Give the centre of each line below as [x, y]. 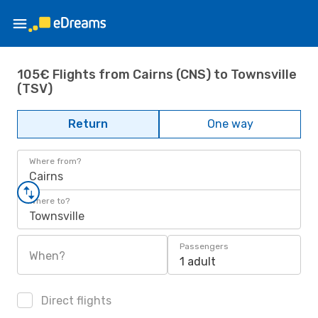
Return [88, 124]
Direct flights [75, 301]
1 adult [198, 262]
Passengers [204, 246]
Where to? [49, 201]
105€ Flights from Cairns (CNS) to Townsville [157, 74]
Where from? [55, 161]
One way [230, 124]
